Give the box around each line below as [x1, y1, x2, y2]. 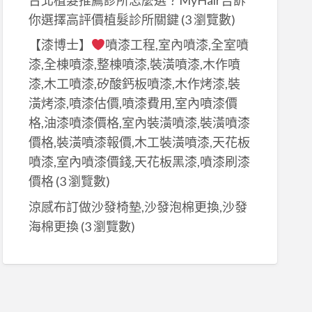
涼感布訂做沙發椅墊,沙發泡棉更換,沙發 [28, 198, 247, 214]
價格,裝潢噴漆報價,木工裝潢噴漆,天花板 [28, 134, 250, 150]
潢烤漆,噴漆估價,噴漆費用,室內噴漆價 [28, 95, 237, 111]
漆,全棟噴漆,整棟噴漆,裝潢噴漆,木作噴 [28, 56, 240, 72]
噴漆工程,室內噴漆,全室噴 [105, 37, 249, 53]
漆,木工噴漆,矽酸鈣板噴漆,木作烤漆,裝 [28, 76, 240, 92]
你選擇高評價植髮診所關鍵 [28, 11, 179, 27]
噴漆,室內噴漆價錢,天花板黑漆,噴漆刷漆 [28, 154, 250, 170]
